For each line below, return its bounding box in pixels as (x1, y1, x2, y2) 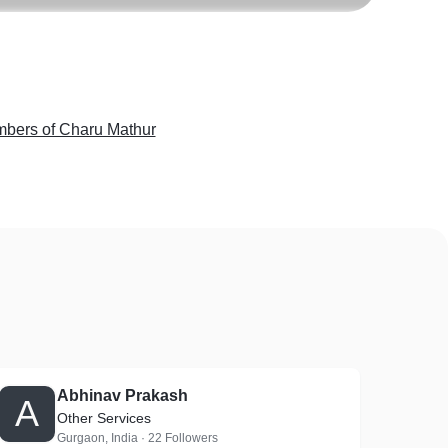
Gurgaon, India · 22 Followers (57, 431, 219, 445)
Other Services (57, 410, 152, 426)
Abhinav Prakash (57, 387, 189, 404)
